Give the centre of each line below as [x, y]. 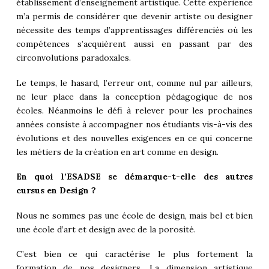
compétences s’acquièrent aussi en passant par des [134, 44]
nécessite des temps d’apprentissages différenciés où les [134, 30]
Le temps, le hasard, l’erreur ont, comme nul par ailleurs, [134, 83]
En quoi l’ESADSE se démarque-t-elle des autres [134, 177]
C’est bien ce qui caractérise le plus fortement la [134, 254]
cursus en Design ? [56, 191]
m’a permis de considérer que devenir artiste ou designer [134, 17]
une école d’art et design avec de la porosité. [106, 229]
